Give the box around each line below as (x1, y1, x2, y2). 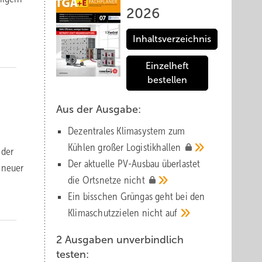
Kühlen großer (68, 142, 126, 153)
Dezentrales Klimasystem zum (68, 125, 185, 137)
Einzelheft (146, 61, 189, 71)
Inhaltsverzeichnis (133, 34, 211, 44)
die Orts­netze (68, 174, 124, 186)
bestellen (147, 75, 187, 85)
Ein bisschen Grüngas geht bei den (68, 191, 205, 202)
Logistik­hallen (126, 142, 184, 153)
